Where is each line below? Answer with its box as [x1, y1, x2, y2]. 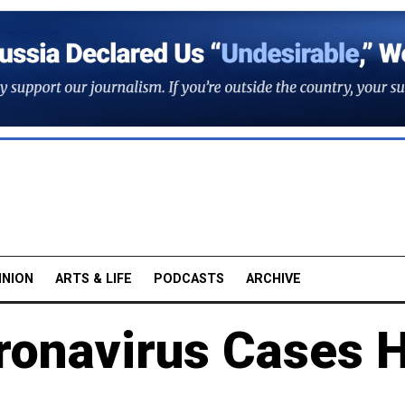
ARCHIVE [246, 270, 301, 287]
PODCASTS [154, 270, 224, 287]
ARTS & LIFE [55, 270, 132, 287]
